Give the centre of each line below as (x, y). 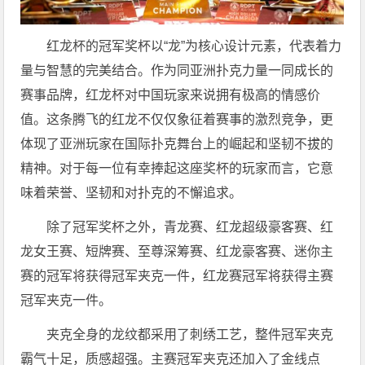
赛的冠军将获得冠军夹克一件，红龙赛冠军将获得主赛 (177, 275)
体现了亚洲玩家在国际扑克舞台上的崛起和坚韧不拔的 (177, 143)
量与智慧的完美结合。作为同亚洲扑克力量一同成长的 (177, 70)
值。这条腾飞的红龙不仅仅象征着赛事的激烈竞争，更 (177, 119)
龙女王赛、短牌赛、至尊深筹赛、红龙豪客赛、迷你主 (177, 251)
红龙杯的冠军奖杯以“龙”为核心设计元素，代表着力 (194, 46)
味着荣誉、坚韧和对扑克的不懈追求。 (132, 192)
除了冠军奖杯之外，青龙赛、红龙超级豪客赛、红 (190, 226)
